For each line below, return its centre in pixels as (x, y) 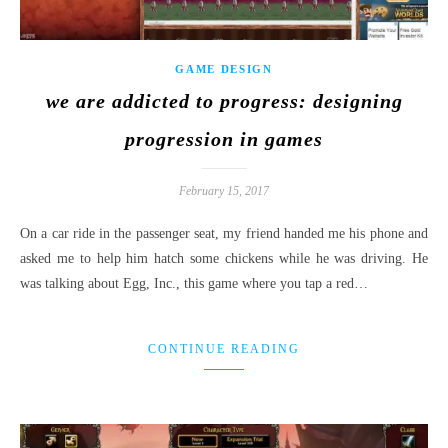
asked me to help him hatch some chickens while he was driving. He (224, 259)
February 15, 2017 (224, 191)
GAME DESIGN (224, 69)
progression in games (224, 139)
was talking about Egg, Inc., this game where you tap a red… (194, 284)
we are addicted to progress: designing (224, 101)
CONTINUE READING (224, 349)
